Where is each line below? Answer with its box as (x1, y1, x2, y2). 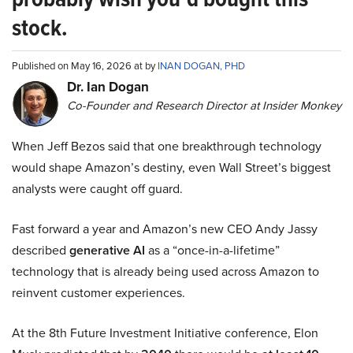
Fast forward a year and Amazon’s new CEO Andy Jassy (12, 219, 318, 238)
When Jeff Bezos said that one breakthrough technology (12, 136, 321, 155)
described (12, 240, 69, 259)
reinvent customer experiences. (12, 283, 185, 302)
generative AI (69, 240, 145, 259)
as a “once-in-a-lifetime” (145, 240, 280, 259)
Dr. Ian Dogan (67, 76, 149, 97)
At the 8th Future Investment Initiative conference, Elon (12, 323, 318, 342)
